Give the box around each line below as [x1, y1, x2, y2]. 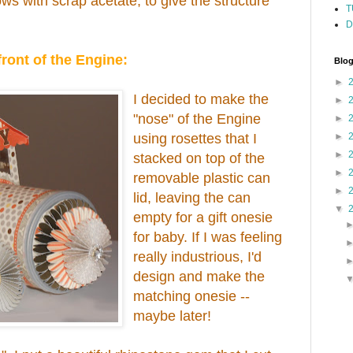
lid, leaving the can [133, 189, 251, 206]
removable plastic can [133, 169, 271, 186]
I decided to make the [133, 91, 269, 107]
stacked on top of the [133, 150, 266, 166]
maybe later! [133, 307, 212, 324]
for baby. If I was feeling [133, 229, 283, 245]
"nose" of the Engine [133, 110, 262, 127]
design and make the [133, 268, 266, 284]
